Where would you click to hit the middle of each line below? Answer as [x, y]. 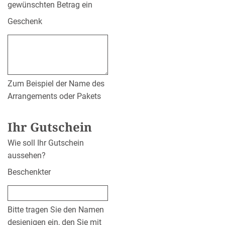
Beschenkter [29, 172]
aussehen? [27, 156]
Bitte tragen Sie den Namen [56, 210]
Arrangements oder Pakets [54, 96]
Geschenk [25, 22]
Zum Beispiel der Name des [56, 84]
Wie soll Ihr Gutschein [46, 143]
